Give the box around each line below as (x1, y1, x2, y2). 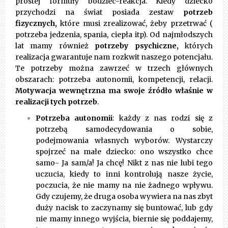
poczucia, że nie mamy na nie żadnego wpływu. (36, 181, 213, 190)
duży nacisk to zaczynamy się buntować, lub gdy (36, 203, 213, 213)
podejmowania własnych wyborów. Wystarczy (36, 136, 213, 146)
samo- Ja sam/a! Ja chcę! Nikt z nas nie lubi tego (36, 158, 213, 168)
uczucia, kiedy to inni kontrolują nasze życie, (36, 169, 213, 179)
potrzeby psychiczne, (95, 41, 179, 51)
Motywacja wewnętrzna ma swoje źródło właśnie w (15, 86, 213, 96)
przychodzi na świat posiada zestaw (15, 8, 183, 17)
